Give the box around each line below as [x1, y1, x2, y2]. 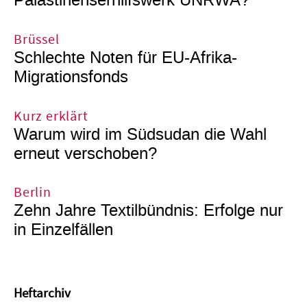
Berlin [14, 184, 51, 202]
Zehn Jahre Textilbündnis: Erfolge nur [14, 199, 283, 222]
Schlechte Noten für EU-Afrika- [14, 46, 237, 69]
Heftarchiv [14, 285, 71, 303]
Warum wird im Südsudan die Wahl [14, 123, 267, 145]
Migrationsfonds [14, 65, 128, 88]
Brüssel [14, 30, 60, 49]
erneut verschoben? [14, 142, 157, 164]
